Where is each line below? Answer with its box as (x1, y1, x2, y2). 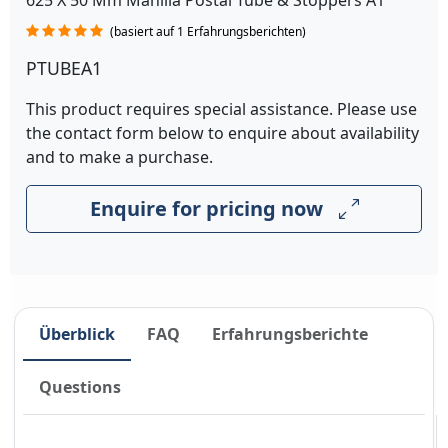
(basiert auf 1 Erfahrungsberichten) (110, 23, 306, 40)
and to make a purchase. (26, 146, 213, 168)
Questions (39, 375, 121, 398)
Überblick (39, 322, 115, 345)
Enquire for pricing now (89, 195, 323, 222)
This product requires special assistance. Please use (26, 98, 417, 120)
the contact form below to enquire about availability (26, 122, 419, 144)
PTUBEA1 (26, 56, 102, 80)
